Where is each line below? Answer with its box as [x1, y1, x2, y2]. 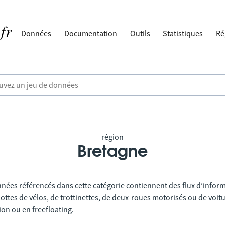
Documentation [64, 28, 118, 38]
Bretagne [77, 144, 148, 160]
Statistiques [163, 28, 203, 38]
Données [21, 28, 52, 38]
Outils [130, 28, 150, 38]
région [101, 132, 124, 142]
